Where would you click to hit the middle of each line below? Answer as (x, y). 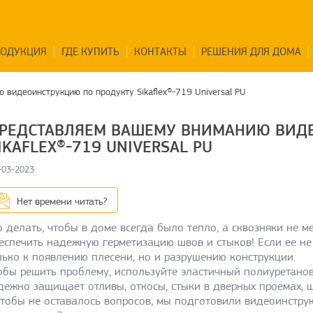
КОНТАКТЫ (160, 52)
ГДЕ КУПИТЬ (90, 52)
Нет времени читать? (62, 201)
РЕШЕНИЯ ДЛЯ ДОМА (251, 52)
